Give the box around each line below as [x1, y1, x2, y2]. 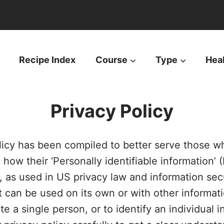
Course [95, 54, 127, 65]
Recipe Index [19, 54, 75, 65]
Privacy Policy [50, 100, 173, 122]
